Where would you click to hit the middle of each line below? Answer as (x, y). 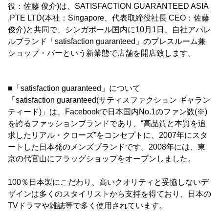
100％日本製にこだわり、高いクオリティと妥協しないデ (108, 182)
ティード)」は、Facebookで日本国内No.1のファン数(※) (108, 112)
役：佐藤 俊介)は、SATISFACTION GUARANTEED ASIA (108, 6)
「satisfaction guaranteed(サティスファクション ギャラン (109, 100)
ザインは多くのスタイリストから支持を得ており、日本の (109, 194)
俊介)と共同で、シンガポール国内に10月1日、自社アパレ (109, 30)
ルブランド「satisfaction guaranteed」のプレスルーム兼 (107, 41)
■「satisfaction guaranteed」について (74, 88)
